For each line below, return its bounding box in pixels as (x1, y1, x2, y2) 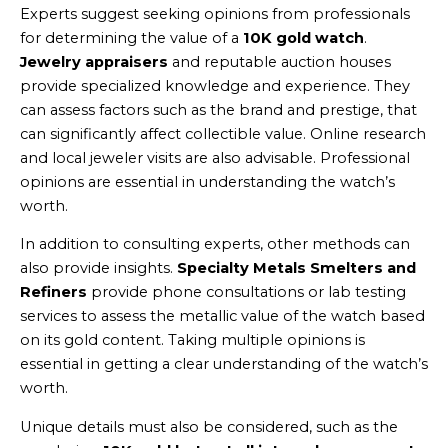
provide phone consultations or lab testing (87, 283, 406, 302)
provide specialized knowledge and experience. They (20, 76, 410, 95)
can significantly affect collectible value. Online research (20, 124, 426, 143)
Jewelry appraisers (20, 52, 168, 71)
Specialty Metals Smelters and (177, 259, 416, 278)
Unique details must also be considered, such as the (20, 417, 398, 436)
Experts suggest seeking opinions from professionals (20, 4, 410, 23)
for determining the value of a (20, 28, 243, 47)
